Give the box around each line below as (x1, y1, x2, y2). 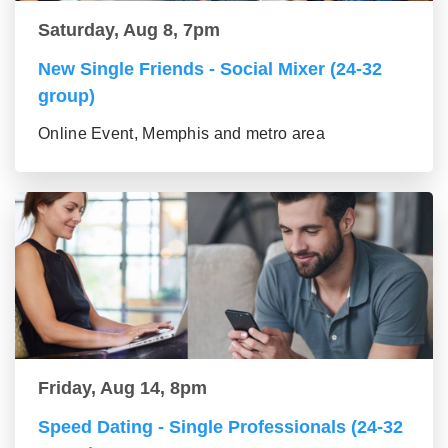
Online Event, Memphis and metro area (38, 125, 325, 143)
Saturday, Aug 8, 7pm (38, 20, 220, 41)
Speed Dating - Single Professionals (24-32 (38, 417, 403, 438)
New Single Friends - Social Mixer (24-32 (38, 59, 382, 80)
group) (38, 86, 95, 107)
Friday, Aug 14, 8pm (38, 378, 207, 399)
